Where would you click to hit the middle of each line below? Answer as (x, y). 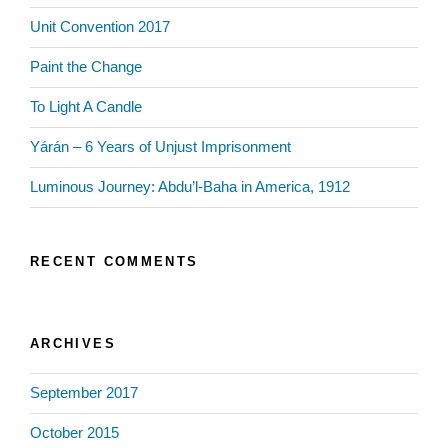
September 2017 (84, 393)
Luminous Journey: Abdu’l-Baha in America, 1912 (190, 187)
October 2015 (74, 433)
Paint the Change (86, 67)
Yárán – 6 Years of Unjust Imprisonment (160, 147)
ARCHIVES (73, 344)
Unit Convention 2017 (100, 27)
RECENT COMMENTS (114, 261)
